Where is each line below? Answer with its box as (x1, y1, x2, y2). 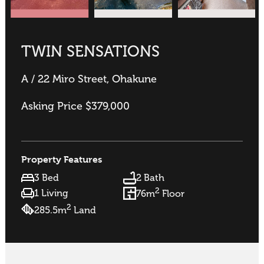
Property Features (21, 153, 102, 165)
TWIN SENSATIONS (21, 43, 160, 61)
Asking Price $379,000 (21, 100, 130, 112)
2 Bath (136, 173, 164, 184)
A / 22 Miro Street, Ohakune (21, 73, 157, 85)
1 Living (34, 187, 68, 199)
